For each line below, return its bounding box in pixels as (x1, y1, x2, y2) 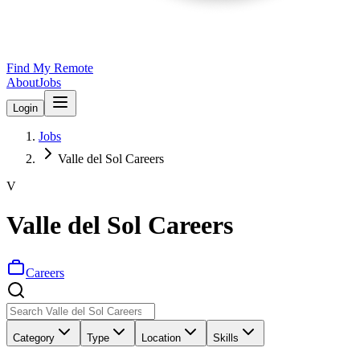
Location (141, 331, 181, 344)
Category (13, 331, 55, 344)
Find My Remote (6, 61, 93, 75)
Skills (213, 331, 239, 344)
